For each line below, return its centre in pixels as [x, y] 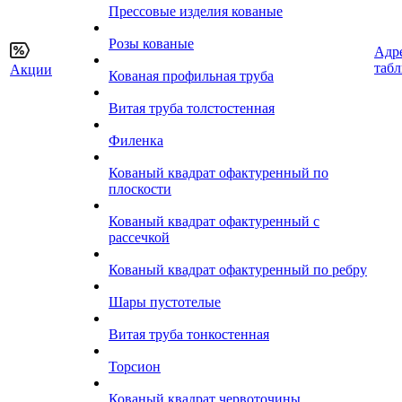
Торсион [135, 367]
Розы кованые [151, 44]
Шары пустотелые [165, 302]
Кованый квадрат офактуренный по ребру [238, 270]
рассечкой [139, 237]
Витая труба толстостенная [192, 108]
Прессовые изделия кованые [196, 11]
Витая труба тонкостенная [189, 334]
